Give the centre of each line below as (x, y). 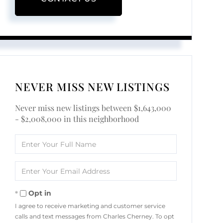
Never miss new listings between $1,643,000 (93, 108)
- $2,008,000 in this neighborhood (77, 119)
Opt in (40, 193)
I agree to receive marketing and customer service (90, 206)
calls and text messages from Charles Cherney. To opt (95, 217)
